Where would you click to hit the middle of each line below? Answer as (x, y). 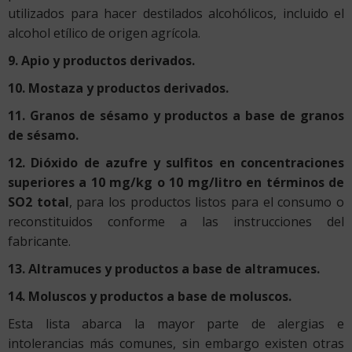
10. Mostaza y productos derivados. (118, 88)
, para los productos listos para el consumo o (207, 202)
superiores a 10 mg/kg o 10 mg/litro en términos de (176, 182)
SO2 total (38, 202)
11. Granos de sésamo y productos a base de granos (176, 115)
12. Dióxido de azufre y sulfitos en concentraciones (176, 162)
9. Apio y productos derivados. (101, 60)
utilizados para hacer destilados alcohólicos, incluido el (176, 13)
